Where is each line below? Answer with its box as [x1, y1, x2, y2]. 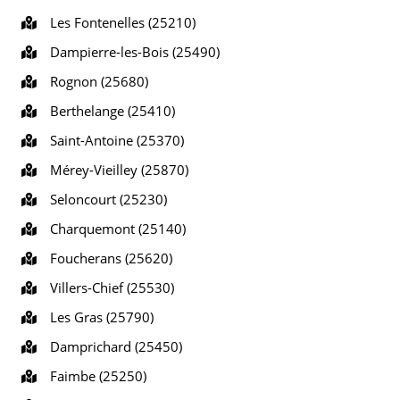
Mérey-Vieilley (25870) [43, 161, 188, 179]
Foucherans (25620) [43, 249, 172, 267]
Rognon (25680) [43, 72, 148, 90]
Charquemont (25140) [43, 220, 186, 237]
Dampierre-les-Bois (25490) [43, 43, 220, 61]
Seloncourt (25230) [43, 190, 167, 208]
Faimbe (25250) [43, 367, 146, 385]
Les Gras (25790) [43, 308, 154, 326]
